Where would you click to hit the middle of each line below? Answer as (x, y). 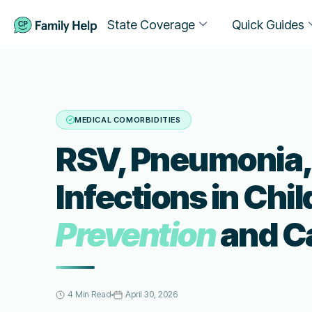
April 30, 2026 (151, 294)
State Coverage (151, 24)
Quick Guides (268, 24)
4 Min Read (89, 294)
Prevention (135, 234)
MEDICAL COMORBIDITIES (128, 120)
